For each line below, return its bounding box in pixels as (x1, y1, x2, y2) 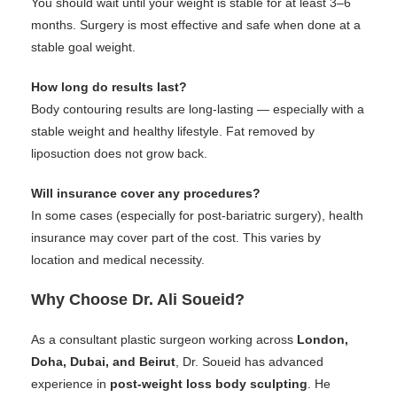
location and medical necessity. (31, 253, 205, 267)
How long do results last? (31, 80, 187, 94)
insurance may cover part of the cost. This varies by (31, 230, 321, 245)
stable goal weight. (31, 40, 136, 54)
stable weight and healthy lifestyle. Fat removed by (31, 124, 315, 138)
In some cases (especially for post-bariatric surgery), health (31, 208, 363, 222)
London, (297, 332, 348, 346)
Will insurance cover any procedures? (31, 186, 261, 200)
